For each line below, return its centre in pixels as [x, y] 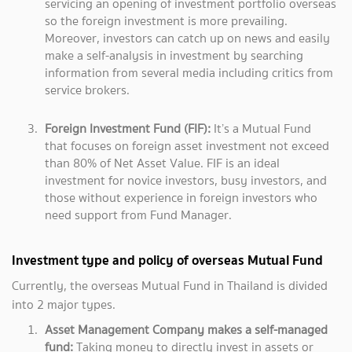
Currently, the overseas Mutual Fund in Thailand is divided [170, 286]
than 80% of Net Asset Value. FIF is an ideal [162, 163]
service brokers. [87, 90]
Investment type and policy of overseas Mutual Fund [167, 260]
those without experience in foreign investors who [181, 198]
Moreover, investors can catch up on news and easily [187, 38]
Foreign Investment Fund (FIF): [129, 129]
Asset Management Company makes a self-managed [186, 330]
